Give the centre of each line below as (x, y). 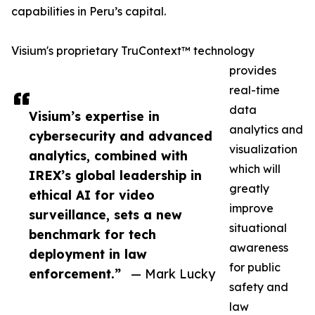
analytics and (266, 130)
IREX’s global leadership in (115, 175)
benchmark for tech (92, 234)
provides (253, 71)
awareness (259, 248)
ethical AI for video (92, 195)
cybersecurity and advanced (121, 136)
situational (258, 228)
